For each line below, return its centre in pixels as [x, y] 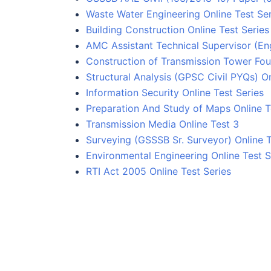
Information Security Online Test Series [175, 92]
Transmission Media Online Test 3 [162, 124]
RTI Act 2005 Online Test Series [158, 171]
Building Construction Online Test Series [178, 29]
